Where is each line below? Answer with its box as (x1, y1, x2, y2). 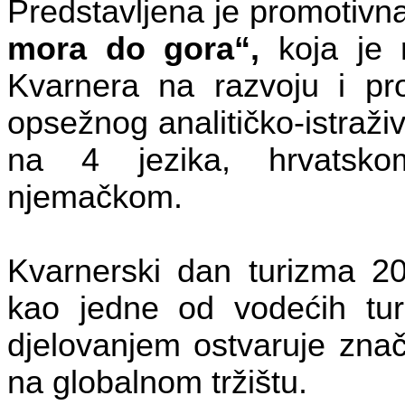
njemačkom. (7, 178, 183, 215)
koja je (278, 30, 382, 67)
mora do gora (7, 30, 235, 67)
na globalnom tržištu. (7, 363, 307, 400)
